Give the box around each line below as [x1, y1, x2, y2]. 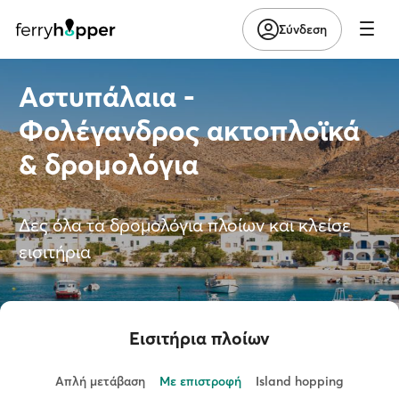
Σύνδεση [279, 20, 327, 37]
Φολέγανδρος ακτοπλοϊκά [19, 113, 360, 148]
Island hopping [256, 373, 344, 389]
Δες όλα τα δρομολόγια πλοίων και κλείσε [19, 214, 351, 236]
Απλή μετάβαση [55, 373, 145, 389]
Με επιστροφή [159, 373, 241, 389]
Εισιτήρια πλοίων [129, 327, 270, 349]
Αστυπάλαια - [19, 79, 195, 114]
